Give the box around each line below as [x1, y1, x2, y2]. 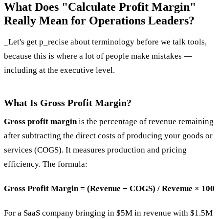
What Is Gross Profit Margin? [4, 97, 131, 108]
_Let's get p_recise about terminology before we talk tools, [4, 37, 207, 46]
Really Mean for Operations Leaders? [4, 14, 195, 27]
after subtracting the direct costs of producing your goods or [4, 131, 213, 140]
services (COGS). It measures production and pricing [4, 145, 187, 154]
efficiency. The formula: [4, 159, 88, 169]
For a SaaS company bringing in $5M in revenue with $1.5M [4, 208, 213, 218]
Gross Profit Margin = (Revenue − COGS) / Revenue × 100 [4, 184, 215, 194]
